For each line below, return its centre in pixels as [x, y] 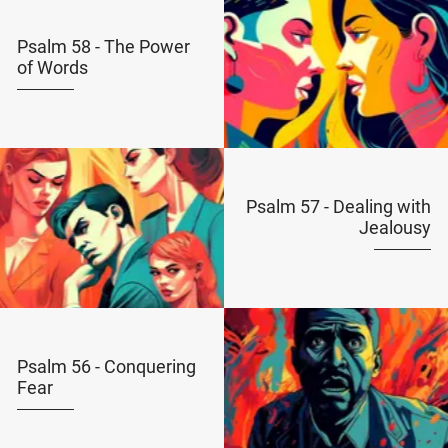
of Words [52, 67]
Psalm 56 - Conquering [106, 366]
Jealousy [395, 227]
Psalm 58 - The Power [103, 46]
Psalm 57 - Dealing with [339, 206]
